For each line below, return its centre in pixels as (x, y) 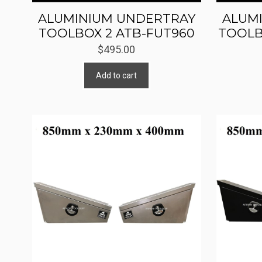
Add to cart (117, 75)
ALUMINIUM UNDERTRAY (116, 18)
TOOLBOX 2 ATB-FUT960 (116, 33)
